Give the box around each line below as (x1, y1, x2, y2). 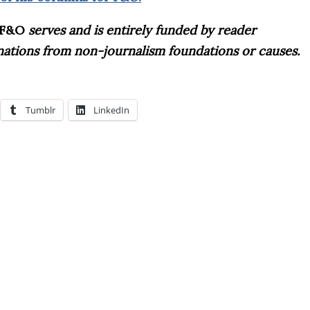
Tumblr (26, 103, 55, 116)
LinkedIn (93, 103, 129, 116)
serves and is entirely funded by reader (25, 21, 256, 38)
